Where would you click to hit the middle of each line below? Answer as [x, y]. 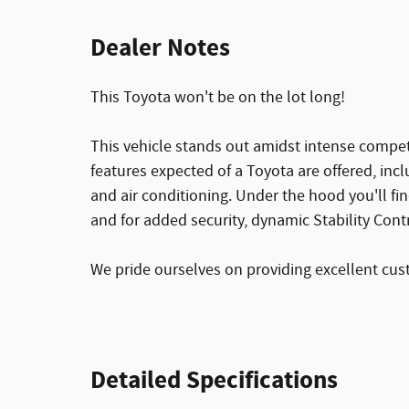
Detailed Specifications [214, 381]
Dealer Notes [160, 49]
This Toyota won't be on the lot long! [218, 98]
